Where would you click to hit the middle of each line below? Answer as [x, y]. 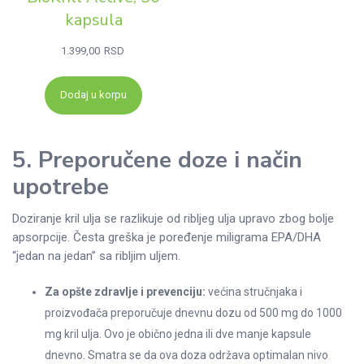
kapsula [93, 20]
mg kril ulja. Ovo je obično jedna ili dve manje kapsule [178, 334]
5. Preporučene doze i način [157, 160]
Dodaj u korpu [94, 95]
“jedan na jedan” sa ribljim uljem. [96, 256]
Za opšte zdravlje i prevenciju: [125, 292]
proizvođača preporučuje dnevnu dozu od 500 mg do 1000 [193, 313]
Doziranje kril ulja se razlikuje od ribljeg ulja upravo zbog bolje [173, 219]
